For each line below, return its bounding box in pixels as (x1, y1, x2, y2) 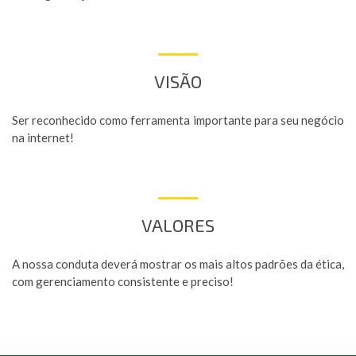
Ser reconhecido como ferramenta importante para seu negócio (12, 113, 344, 127)
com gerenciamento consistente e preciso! (12, 274, 234, 288)
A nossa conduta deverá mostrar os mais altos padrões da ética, (12, 257, 344, 271)
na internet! (12, 130, 74, 145)
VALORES (141, 215, 215, 236)
